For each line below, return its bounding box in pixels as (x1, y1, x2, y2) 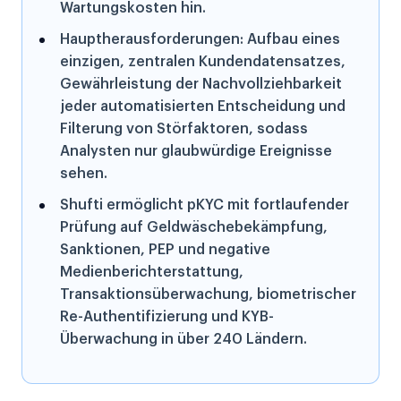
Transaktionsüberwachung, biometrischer (60, 287, 356, 303)
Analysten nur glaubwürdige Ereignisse (60, 144, 332, 159)
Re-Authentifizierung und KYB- (60, 310, 274, 325)
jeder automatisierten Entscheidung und (60, 99, 346, 115)
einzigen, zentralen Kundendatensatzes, (60, 55, 346, 70)
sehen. (60, 166, 107, 182)
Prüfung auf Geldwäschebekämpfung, (60, 220, 328, 235)
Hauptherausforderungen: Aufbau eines (60, 32, 340, 47)
